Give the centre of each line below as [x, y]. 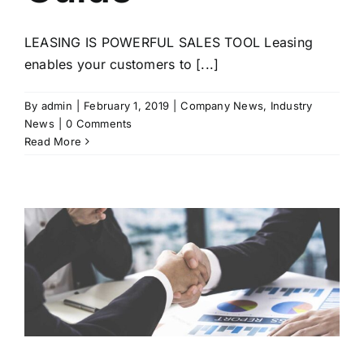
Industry [291, 106]
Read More [53, 142]
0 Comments [99, 124]
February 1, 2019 [127, 106]
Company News [222, 106]
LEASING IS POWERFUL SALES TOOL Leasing [169, 43]
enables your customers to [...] [122, 65]
